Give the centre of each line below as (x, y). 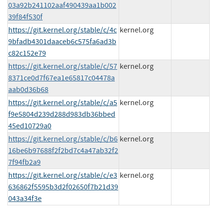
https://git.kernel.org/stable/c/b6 (63, 139)
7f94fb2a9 (24, 162)
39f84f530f (25, 17)
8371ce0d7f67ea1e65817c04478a (62, 78)
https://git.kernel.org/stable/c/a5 (63, 102)
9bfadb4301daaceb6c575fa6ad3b (62, 41)
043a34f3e (25, 198)
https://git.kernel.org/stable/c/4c (62, 30)
